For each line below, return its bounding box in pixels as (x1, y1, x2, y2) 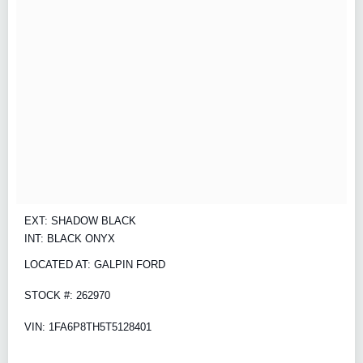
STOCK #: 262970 (24, 289, 110, 302)
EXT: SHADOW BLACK (24, 214, 136, 227)
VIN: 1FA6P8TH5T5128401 (24, 320, 152, 333)
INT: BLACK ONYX (24, 232, 115, 245)
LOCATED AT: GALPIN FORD (24, 258, 165, 271)
